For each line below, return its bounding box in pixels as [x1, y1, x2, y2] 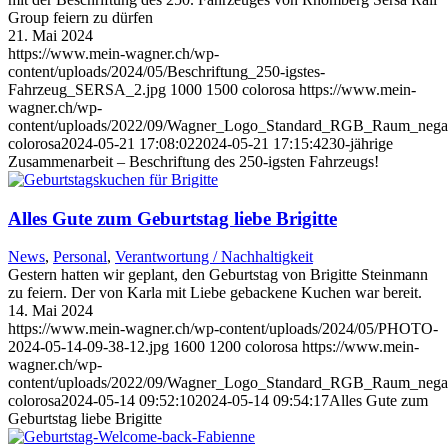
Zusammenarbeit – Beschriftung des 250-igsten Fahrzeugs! [8, 152, 379, 170]
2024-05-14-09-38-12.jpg [8, 338, 169, 356]
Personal [53, 248, 107, 266]
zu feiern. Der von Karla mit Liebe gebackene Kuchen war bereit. [8, 284, 422, 302]
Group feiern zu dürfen [8, 8, 153, 26]
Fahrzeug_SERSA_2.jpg [8, 80, 166, 98]
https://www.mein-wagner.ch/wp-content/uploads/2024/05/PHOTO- [8, 320, 438, 338]
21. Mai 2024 [8, 26, 93, 44]
